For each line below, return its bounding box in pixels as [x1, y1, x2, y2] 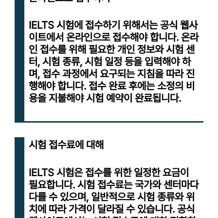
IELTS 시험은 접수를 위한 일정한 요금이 [29, 166, 189, 179]
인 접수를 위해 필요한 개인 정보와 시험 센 [29, 43, 195, 56]
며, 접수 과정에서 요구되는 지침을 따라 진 [29, 68, 195, 80]
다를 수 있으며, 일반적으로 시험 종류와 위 [29, 191, 195, 203]
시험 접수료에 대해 [29, 139, 104, 151]
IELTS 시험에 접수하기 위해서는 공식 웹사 [29, 19, 198, 32]
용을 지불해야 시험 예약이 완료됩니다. [29, 92, 181, 105]
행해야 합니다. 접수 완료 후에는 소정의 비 [29, 80, 195, 92]
